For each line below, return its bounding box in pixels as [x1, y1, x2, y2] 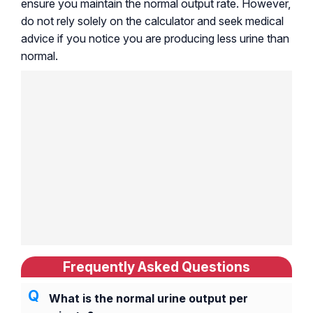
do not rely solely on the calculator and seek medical [21, 13, 284, 28]
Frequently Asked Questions [63, 258, 250, 275]
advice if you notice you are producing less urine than [21, 31, 289, 45]
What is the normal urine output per [49, 291, 248, 305]
